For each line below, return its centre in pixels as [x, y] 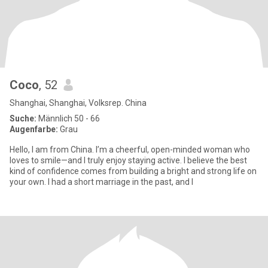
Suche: [23, 118]
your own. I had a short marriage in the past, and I [121, 182]
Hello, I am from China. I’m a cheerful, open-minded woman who [130, 150]
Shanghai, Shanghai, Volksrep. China [78, 103]
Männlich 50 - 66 [68, 118]
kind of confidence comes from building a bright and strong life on [133, 171]
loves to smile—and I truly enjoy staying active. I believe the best [128, 160]
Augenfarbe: [34, 129]
